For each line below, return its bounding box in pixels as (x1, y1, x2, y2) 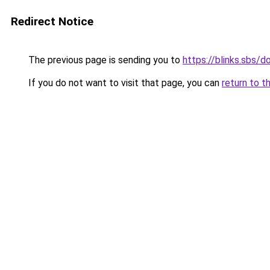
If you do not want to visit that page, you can (26, 77, 222, 89)
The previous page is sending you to (26, 54, 183, 66)
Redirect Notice (11, 14, 93, 28)
